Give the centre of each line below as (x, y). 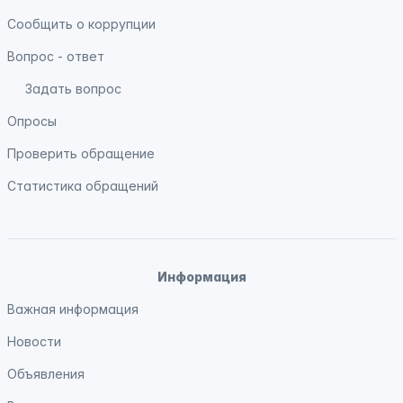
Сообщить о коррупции (81, 24)
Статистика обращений (83, 186)
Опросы (32, 121)
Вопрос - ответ (56, 56)
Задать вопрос (73, 89)
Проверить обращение (81, 153)
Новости (34, 341)
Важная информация (73, 309)
